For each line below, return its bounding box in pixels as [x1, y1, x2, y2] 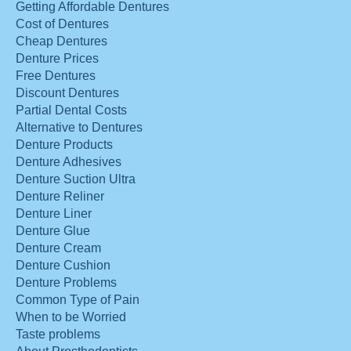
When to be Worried [16, 310, 126, 324]
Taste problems [16, 327, 100, 341]
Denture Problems [16, 276, 117, 289]
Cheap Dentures [16, 34, 107, 48]
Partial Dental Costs [16, 103, 127, 117]
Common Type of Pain [16, 293, 139, 306]
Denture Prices [16, 52, 99, 65]
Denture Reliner [16, 190, 104, 203]
